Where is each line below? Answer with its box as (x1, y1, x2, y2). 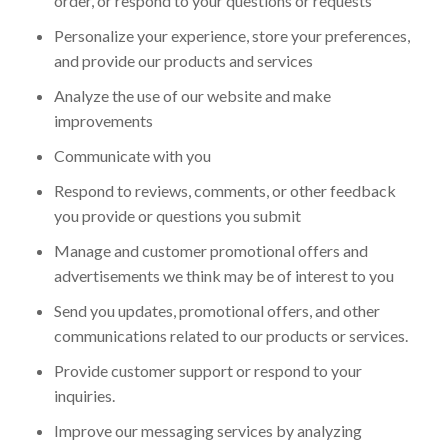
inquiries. (53, 385, 115, 405)
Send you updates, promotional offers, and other (53, 300, 380, 320)
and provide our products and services (53, 50, 313, 70)
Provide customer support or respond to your (53, 360, 362, 380)
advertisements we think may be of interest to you (53, 265, 394, 285)
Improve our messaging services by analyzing (53, 420, 362, 440)
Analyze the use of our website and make (53, 85, 331, 105)
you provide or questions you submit (53, 205, 301, 225)
